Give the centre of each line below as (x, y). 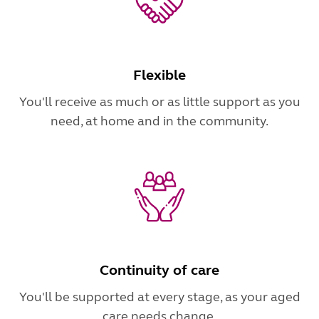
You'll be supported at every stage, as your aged (159, 297)
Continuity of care (159, 270)
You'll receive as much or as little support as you (159, 101)
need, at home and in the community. (159, 121)
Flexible (159, 75)
